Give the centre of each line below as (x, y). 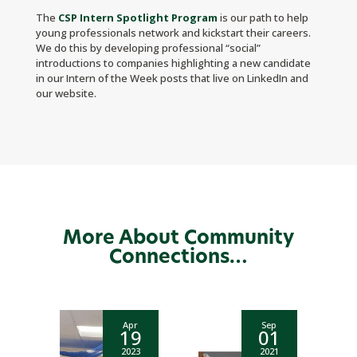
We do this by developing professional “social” (148, 48)
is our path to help (264, 18)
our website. (66, 94)
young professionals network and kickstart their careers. (173, 33)
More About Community (178, 239)
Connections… (178, 258)
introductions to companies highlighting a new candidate (173, 63)
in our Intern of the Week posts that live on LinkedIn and (172, 78)
